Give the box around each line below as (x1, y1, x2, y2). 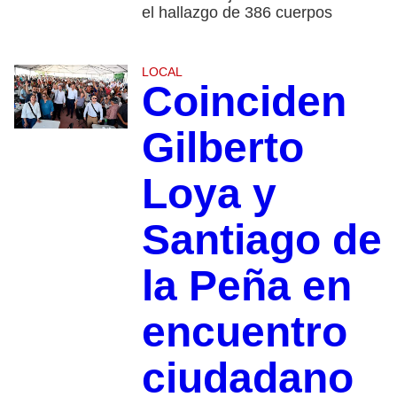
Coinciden (141, 77, 346, 125)
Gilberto (141, 123, 304, 171)
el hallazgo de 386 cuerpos (141, 3, 332, 21)
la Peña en (141, 261, 352, 309)
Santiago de (141, 215, 382, 263)
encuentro (141, 307, 347, 355)
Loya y (141, 169, 276, 217)
